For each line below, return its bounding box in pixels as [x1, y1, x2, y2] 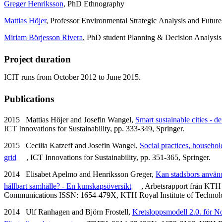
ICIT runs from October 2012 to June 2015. [4, 72, 141, 81]
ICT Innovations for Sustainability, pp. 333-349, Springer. [4, 124, 184, 133]
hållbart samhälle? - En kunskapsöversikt [4, 181, 131, 190]
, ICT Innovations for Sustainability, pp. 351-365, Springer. [26, 153, 211, 162]
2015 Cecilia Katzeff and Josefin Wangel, [4, 141, 140, 150]
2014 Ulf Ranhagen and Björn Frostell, [4, 207, 132, 216]
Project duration [4, 54, 71, 64]
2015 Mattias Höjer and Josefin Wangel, [4, 115, 135, 124]
